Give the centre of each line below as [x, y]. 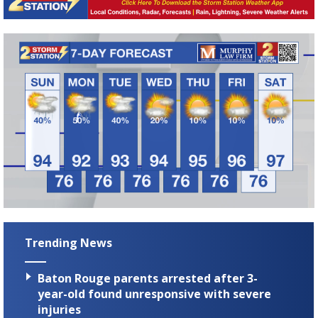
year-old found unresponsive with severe [154, 294]
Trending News [68, 242]
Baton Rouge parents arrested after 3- [148, 279]
